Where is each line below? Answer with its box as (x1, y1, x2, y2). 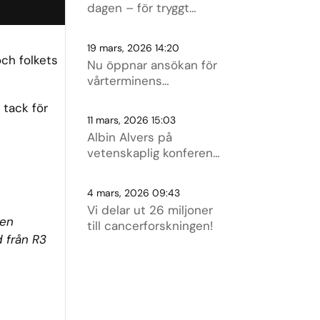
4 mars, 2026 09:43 (86, 186, 180, 199)
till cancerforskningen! (86, 217, 213, 234)
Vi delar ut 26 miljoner (86, 201, 213, 218)
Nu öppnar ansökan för (86, 56, 217, 73)
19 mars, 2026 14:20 (86, 41, 179, 54)
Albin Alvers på (86, 129, 172, 146)
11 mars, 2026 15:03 (86, 114, 176, 127)
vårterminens (86, 72, 162, 89)
